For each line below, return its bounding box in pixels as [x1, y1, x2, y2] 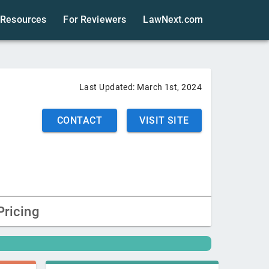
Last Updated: [79, 82, 138, 92]
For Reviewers [63, 13, 127, 25]
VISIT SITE [139, 115, 189, 127]
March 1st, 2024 [137, 82, 202, 92]
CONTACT [56, 115, 103, 127]
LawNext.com [143, 13, 203, 25]
